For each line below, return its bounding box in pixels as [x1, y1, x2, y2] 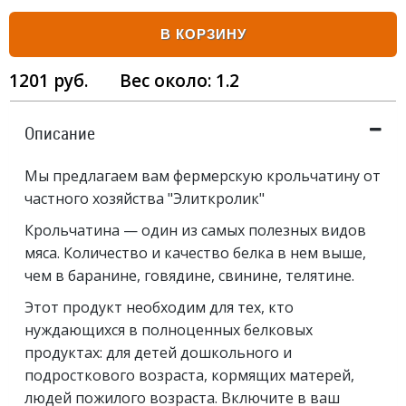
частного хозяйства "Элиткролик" [24, 188, 265, 208]
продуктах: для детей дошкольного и [24, 343, 292, 362]
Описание [24, 121, 95, 145]
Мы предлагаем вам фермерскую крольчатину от [24, 166, 381, 186]
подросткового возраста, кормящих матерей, [24, 365, 354, 385]
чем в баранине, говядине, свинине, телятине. [24, 266, 354, 285]
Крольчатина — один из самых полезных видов [24, 220, 366, 240]
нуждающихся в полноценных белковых [24, 320, 313, 340]
